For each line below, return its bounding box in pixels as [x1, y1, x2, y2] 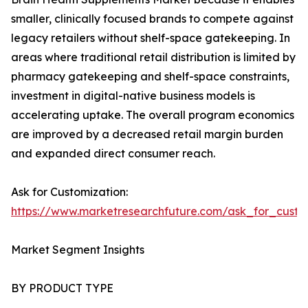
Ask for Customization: [11, 185, 128, 199]
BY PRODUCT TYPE [11, 281, 113, 296]
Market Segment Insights [11, 243, 144, 257]
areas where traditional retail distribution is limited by [11, 50, 296, 65]
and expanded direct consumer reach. [11, 146, 215, 161]
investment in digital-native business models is [11, 89, 255, 103]
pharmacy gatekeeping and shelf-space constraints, [11, 69, 289, 84]
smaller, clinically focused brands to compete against [11, 12, 294, 26]
